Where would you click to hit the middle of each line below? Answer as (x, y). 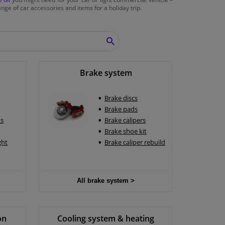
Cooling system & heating (106, 218)
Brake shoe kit (125, 131)
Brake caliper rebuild (135, 142)
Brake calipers (125, 120)
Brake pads (121, 109)
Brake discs (121, 98)
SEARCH (124, 45)
